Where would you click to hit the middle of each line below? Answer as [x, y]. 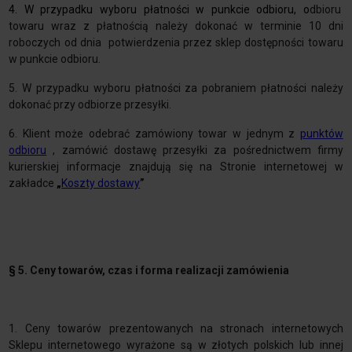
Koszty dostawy [101, 183]
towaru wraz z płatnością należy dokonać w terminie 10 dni [176, 26]
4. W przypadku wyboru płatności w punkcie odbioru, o [159, 10]
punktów [321, 134]
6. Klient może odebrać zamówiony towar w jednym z [154, 134]
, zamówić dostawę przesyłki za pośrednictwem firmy [195, 150]
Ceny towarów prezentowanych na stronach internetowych [184, 329]
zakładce [33, 183]
